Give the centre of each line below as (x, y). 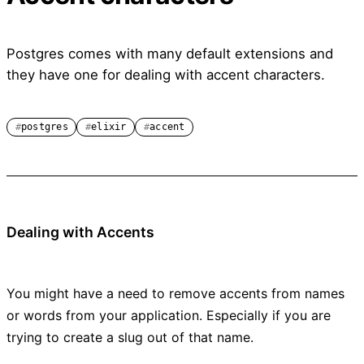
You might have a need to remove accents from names (175, 294)
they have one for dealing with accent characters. (166, 75)
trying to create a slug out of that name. (130, 338)
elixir (109, 127)
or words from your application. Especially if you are (169, 316)
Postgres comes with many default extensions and (170, 54)
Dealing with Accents (80, 232)
